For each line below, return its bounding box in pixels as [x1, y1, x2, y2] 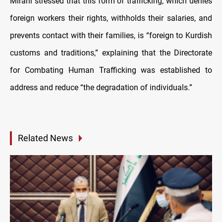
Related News [18, 133, 73, 144]
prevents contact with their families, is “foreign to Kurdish [10, 31, 212, 41]
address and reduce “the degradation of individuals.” [10, 83, 192, 93]
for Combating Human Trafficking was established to [10, 65, 212, 75]
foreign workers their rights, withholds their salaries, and [10, 13, 212, 23]
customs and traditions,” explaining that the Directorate [10, 48, 212, 58]
